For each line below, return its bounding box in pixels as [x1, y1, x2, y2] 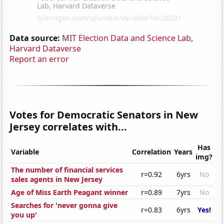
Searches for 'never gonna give [11, 200, 118, 210]
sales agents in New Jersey [11, 174, 103, 184]
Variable [11, 147, 39, 157]
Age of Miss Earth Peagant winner [11, 187, 128, 197]
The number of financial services [11, 165, 123, 175]
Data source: [9, 32, 60, 43]
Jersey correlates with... [9, 119, 127, 133]
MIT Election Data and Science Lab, [62, 32, 193, 43]
